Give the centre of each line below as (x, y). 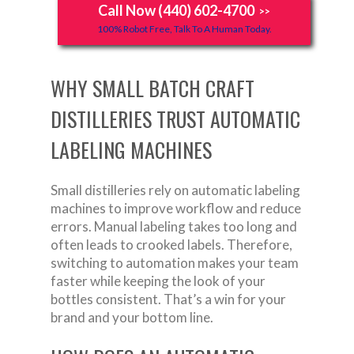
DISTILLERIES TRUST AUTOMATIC (175, 119)
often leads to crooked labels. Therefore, (171, 244)
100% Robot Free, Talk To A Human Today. (184, 28)
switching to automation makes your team (175, 262)
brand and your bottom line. (132, 317)
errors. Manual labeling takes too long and (174, 226)
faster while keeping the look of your (158, 281)
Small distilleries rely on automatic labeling (175, 190)
